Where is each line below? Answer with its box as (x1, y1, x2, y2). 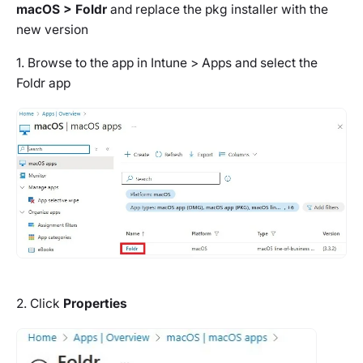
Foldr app (16, 75, 70, 92)
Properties (63, 295, 127, 311)
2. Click (16, 295, 63, 311)
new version (16, 22, 88, 38)
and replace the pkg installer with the (107, 2, 328, 18)
